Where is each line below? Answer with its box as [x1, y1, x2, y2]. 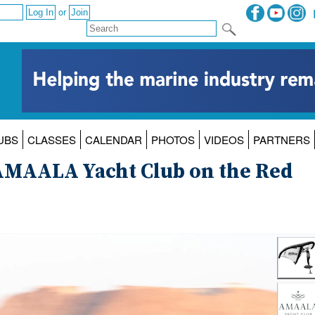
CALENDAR [84, 132, 142, 148]
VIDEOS [203, 132, 244, 148]
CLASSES [27, 132, 76, 148]
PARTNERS [252, 132, 310, 148]
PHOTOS [150, 132, 195, 148]
